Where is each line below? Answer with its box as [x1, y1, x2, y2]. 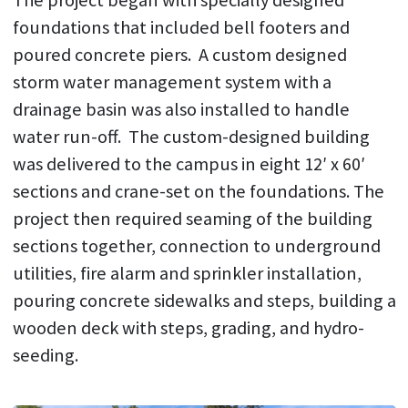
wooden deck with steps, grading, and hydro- [12, 316, 364, 340]
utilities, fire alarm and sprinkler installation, [12, 261, 362, 285]
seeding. [12, 343, 78, 367]
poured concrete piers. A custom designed [12, 43, 347, 66]
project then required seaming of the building [12, 207, 372, 230]
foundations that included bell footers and [12, 15, 350, 39]
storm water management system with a [12, 70, 331, 94]
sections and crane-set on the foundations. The [12, 179, 384, 203]
